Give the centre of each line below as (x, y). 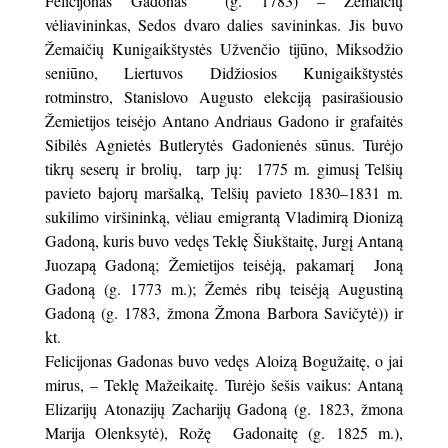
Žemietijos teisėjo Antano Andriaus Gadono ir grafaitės (224, 121)
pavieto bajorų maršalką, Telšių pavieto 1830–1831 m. (224, 193)
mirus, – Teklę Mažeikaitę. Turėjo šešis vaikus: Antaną (224, 385)
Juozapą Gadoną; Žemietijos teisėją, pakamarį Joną (224, 265)
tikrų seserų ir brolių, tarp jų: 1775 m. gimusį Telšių (224, 169)
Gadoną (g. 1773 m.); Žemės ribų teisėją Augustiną (224, 289)
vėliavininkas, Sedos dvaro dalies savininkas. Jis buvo (224, 25)
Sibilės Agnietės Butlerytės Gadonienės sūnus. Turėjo (224, 145)
